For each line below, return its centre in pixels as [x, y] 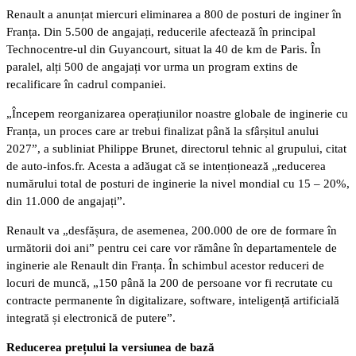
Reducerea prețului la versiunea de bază [110, 347]
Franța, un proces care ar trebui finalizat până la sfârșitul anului [163, 131]
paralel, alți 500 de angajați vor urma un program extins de [152, 66]
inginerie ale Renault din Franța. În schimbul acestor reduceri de [165, 265]
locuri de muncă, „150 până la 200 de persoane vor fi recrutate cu [170, 282]
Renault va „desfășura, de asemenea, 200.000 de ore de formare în [172, 230]
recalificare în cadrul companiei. [86, 84]
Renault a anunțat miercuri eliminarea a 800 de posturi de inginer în [174, 14]
